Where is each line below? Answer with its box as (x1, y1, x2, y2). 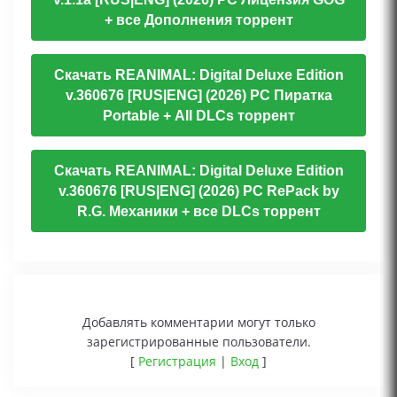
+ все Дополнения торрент (104, 12, 293, 28)
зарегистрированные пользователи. (86, 333, 311, 351)
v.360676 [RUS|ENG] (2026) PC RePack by (58, 183, 339, 199)
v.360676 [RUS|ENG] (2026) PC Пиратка (65, 88, 332, 104)
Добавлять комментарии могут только (82, 314, 315, 331)
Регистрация (138, 353, 216, 370)
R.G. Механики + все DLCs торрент (76, 204, 321, 220)
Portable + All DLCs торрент (102, 108, 295, 124)
